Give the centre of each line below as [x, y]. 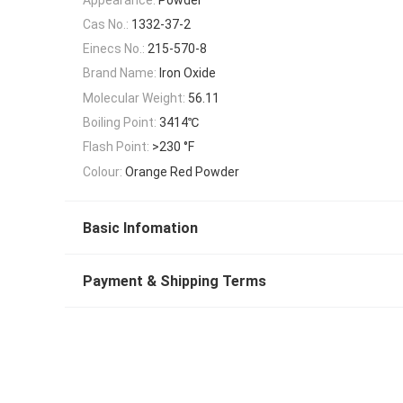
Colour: [103, 171]
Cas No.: [106, 24]
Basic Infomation [140, 228]
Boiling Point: [120, 123]
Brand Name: [120, 73]
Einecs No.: [114, 49]
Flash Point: [116, 147]
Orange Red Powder [182, 171]
